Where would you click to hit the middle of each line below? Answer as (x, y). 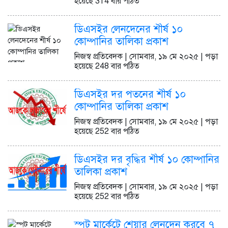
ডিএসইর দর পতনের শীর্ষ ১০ (130, 94)
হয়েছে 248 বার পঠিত (107, 66)
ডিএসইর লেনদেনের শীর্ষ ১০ (129, 29)
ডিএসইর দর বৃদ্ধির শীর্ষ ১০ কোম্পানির (147, 159)
